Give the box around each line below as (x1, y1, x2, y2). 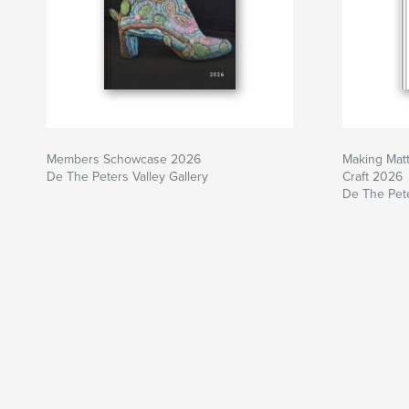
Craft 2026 (342, 168, 403, 184)
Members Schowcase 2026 (47, 151, 201, 167)
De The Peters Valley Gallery (47, 168, 208, 184)
